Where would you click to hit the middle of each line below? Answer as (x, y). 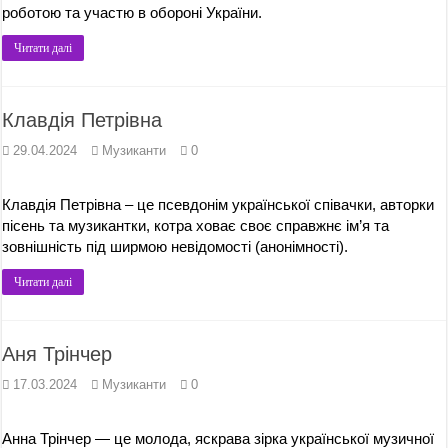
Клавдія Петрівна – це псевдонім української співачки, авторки (218, 204)
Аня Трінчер (57, 354)
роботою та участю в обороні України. (132, 12)
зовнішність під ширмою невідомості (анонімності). (175, 246)
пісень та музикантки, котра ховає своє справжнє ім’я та (196, 225)
